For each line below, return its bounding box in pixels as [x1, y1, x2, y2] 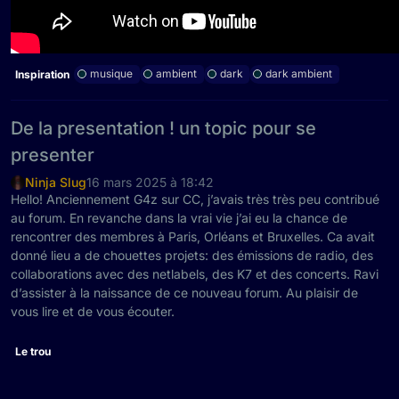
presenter [11, 143, 94, 166]
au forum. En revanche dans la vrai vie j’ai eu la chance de [11, 209, 347, 225]
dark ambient [265, 67, 333, 81]
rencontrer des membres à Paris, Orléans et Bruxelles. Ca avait [11, 228, 375, 244]
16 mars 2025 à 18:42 [86, 174, 214, 190]
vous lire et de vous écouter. [11, 303, 175, 319]
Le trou [15, 344, 51, 358]
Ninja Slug [25, 174, 86, 190]
